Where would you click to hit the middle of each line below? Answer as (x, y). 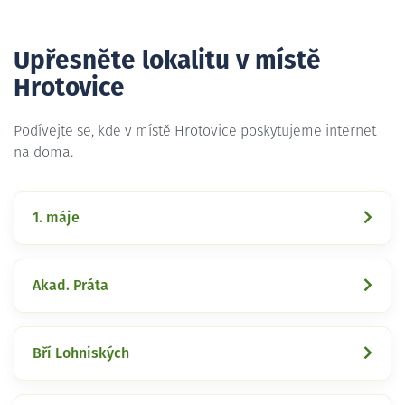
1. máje (56, 217)
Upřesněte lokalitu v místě (167, 61)
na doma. (43, 152)
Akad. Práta (71, 285)
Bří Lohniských (81, 353)
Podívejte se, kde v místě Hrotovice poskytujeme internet (195, 131)
